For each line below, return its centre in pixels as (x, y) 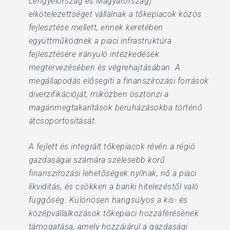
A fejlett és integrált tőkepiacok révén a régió (112, 147)
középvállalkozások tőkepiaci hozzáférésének (114, 213)
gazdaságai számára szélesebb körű (97, 160)
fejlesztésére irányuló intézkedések (94, 54)
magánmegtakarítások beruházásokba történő (116, 108)
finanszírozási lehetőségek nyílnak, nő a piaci (112, 173)
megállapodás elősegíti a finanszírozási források (119, 81)
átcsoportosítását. (63, 121)
